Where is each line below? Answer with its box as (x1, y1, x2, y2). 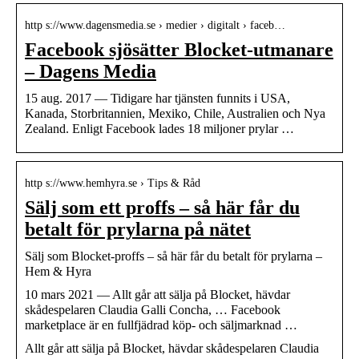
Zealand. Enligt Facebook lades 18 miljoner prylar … (25, 121, 294, 135)
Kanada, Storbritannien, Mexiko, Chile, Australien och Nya (25, 106, 325, 120)
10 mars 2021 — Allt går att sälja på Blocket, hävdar (25, 287, 290, 301)
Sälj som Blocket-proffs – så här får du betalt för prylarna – (25, 248, 322, 263)
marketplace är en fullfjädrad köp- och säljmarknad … (25, 317, 297, 332)
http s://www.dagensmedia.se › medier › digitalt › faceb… (25, 18, 285, 31)
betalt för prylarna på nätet (25, 218, 251, 240)
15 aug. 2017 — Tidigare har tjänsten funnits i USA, (25, 91, 290, 105)
